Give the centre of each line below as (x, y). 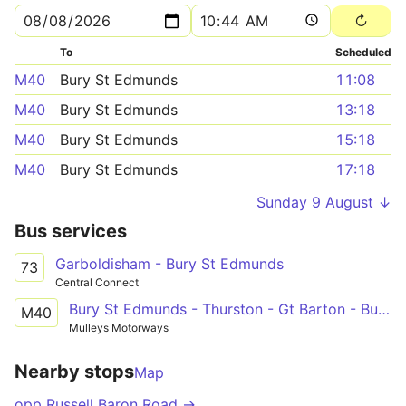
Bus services (71, 231)
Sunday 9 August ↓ (324, 202)
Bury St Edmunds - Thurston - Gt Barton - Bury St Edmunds (384, 309)
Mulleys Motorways (119, 327)
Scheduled (363, 52)
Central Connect (97, 282)
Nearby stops (74, 371)
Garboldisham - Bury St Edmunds (169, 264)
